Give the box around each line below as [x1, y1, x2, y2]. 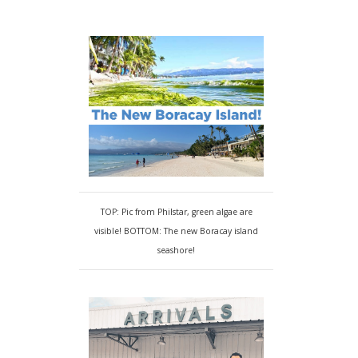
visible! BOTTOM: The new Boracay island [94, 225, 259, 237]
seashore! [157, 245, 196, 257]
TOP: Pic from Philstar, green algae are [100, 206, 253, 218]
